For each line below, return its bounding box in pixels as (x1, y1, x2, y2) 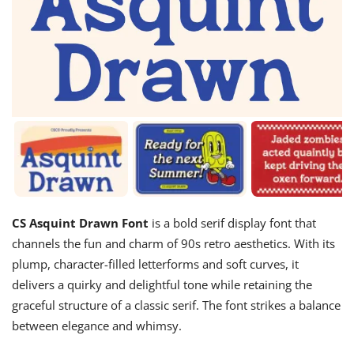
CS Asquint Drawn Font (12, 214, 149, 231)
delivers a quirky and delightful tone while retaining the (12, 276, 312, 292)
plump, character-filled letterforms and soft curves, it (12, 255, 299, 272)
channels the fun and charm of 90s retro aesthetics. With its (12, 235, 335, 251)
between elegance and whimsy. (12, 317, 182, 333)
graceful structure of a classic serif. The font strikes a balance (12, 296, 341, 313)
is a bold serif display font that (149, 214, 316, 231)
